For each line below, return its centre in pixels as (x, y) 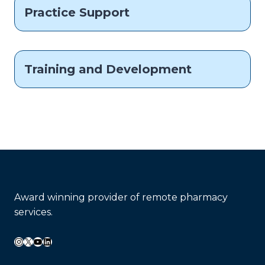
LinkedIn (63, 241)
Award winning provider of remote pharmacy (121, 197)
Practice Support (77, 12)
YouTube (55, 241)
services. (33, 212)
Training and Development (108, 69)
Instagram (38, 241)
